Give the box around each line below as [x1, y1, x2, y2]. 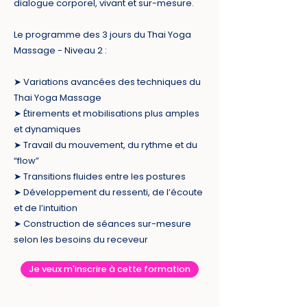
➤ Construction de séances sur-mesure [14, 217, 191, 230]
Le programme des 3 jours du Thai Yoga [14, 28, 191, 41]
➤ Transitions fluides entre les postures [14, 170, 186, 183]
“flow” [14, 154, 39, 167]
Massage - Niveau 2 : [14, 44, 107, 57]
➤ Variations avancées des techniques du [14, 75, 201, 88]
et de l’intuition [14, 201, 77, 214]
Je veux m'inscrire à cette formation [29, 263, 191, 275]
